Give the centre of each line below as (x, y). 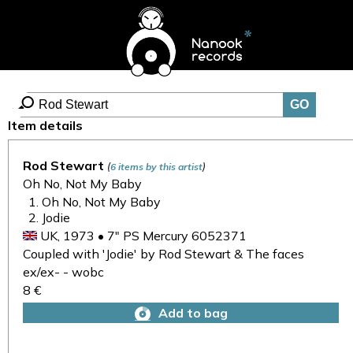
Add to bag (193, 313)
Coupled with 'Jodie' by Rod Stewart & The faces (163, 254)
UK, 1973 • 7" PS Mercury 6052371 (142, 236)
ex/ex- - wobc (63, 272)
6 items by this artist (156, 167)
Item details (45, 125)
